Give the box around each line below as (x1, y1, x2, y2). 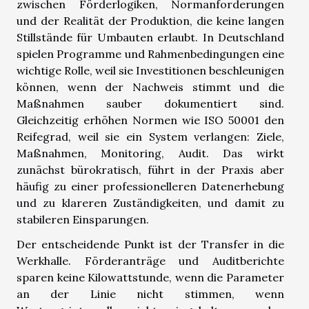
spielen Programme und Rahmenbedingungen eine (17, 46, 284, 61)
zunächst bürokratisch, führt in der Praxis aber (17, 162, 284, 177)
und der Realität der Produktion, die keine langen (17, 13, 284, 28)
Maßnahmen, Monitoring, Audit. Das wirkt (17, 146, 284, 160)
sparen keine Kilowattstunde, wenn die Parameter (17, 270, 284, 284)
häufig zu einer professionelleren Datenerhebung (17, 179, 284, 193)
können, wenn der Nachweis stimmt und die (17, 79, 284, 94)
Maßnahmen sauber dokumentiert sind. (17, 96, 284, 110)
